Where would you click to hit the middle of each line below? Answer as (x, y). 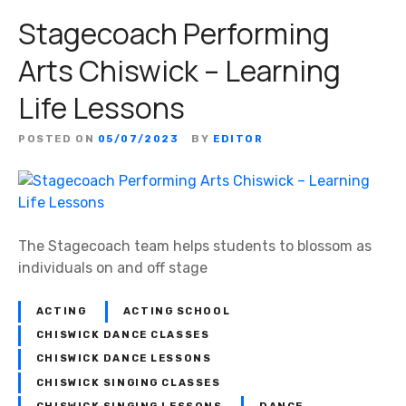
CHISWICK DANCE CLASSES (123, 335)
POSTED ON (57, 140)
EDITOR (238, 140)
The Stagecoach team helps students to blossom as (195, 246)
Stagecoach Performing (174, 34)
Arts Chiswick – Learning (179, 71)
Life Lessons (101, 108)
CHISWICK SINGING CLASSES (128, 382)
